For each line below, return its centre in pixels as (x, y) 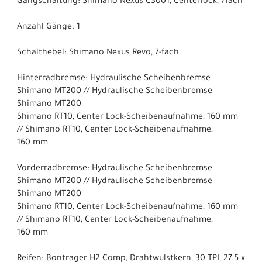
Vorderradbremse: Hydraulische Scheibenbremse (115, 169)
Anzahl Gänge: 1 (49, 27)
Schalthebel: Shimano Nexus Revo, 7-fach (98, 53)
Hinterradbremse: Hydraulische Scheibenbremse (114, 79)
